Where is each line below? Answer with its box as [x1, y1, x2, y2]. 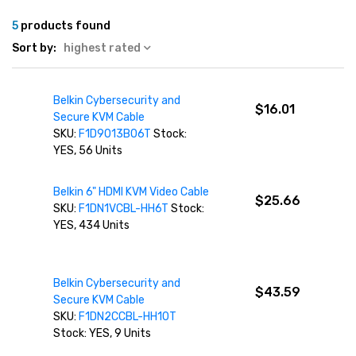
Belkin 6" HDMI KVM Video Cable [53, 185, 210, 199]
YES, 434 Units [53, 219, 130, 232]
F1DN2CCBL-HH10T [79, 310, 177, 323]
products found [18, 19, 110, 33]
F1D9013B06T [79, 127, 152, 141]
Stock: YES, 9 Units [53, 327, 152, 340]
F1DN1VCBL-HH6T [79, 202, 169, 215]
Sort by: [12, 41, 56, 55]
